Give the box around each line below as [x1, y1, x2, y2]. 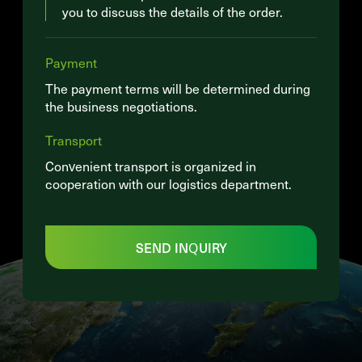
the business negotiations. [45, 98, 197, 115]
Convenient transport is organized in [45, 158, 256, 175]
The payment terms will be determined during [45, 80, 310, 97]
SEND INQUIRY [135, 238, 227, 256]
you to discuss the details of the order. [62, 3, 283, 20]
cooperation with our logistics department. [45, 175, 292, 192]
